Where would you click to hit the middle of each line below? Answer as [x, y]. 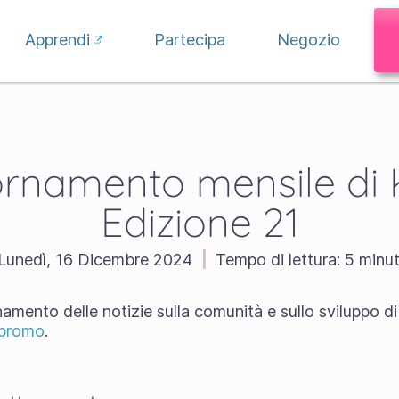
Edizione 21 [199, 222]
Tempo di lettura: [278, 260]
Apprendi [57, 40]
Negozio [309, 40]
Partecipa [190, 40]
